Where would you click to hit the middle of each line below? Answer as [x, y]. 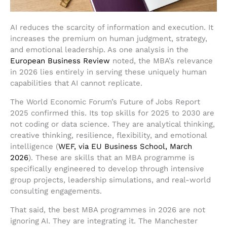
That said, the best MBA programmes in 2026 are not [108, 210]
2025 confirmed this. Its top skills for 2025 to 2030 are [112, 113]
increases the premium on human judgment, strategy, [109, 39]
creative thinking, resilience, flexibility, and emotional [108, 136]
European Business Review [60, 61]
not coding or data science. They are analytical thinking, [112, 124]
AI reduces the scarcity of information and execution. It [112, 28]
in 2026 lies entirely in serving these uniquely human [108, 72]
